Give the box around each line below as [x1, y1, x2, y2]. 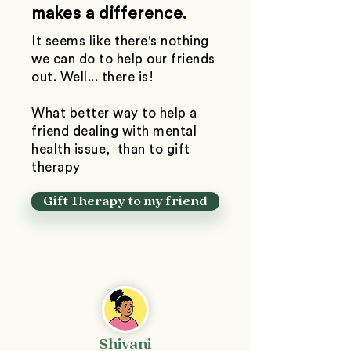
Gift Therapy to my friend [43, 194, 208, 208]
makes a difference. [31, 5, 187, 22]
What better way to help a [31, 107, 197, 120]
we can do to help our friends [31, 52, 215, 66]
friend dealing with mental [31, 125, 197, 138]
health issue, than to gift [31, 143, 190, 156]
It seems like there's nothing [31, 34, 209, 48]
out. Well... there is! [31, 71, 157, 84]
